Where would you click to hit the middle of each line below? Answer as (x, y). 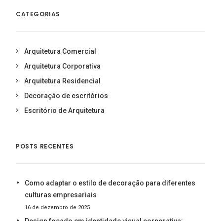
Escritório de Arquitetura (64, 110)
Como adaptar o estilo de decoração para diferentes (110, 183)
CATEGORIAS (38, 14)
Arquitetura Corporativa (62, 66)
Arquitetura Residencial (62, 81)
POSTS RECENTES (45, 146)
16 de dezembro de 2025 (57, 207)
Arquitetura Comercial (60, 51)
